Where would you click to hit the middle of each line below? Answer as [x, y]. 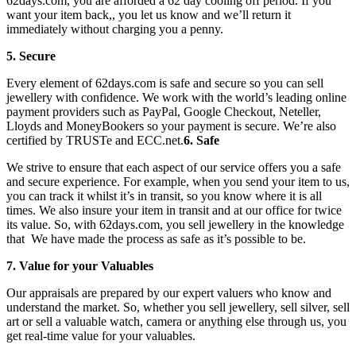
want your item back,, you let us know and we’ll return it [149, 14]
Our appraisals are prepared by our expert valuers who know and [169, 292]
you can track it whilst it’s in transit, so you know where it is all [164, 195]
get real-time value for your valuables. [101, 335]
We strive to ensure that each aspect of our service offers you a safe [174, 167]
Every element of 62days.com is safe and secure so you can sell [165, 83]
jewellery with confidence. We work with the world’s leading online [176, 97]
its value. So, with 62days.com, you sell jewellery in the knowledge [175, 224]
